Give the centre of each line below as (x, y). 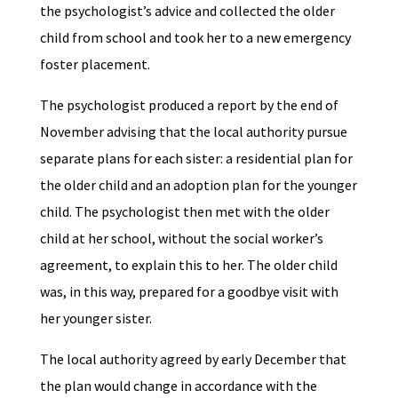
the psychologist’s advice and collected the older (187, 11)
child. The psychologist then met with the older (184, 212)
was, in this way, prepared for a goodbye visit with (189, 292)
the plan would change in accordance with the (178, 386)
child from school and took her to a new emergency (195, 38)
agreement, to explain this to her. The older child (188, 265)
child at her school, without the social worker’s (181, 239)
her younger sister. (97, 318)
